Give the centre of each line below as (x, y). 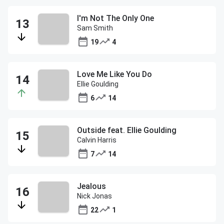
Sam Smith (95, 28)
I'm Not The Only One (115, 18)
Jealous (91, 186)
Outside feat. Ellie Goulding (127, 130)
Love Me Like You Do (114, 74)
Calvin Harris (97, 140)
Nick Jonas (94, 196)
